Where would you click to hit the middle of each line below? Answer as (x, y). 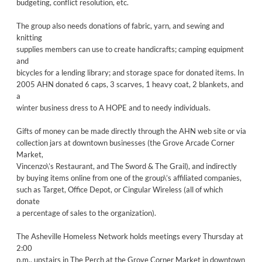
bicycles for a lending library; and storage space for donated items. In (130, 72)
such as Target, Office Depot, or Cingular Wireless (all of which (119, 189)
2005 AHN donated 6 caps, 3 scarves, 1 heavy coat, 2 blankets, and (130, 84)
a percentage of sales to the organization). (86, 213)
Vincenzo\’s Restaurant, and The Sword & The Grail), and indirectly (126, 166)
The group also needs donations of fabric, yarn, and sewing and (120, 25)
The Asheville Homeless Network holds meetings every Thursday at (130, 236)
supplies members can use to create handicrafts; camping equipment (130, 49)
